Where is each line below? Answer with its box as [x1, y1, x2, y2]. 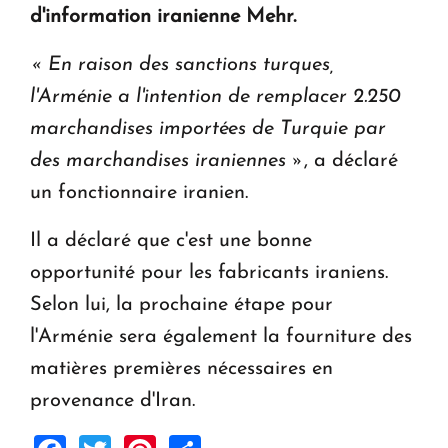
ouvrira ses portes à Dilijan [51, 69, 244, 86]
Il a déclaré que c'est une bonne [30, 230, 312, 251]
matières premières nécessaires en [30, 358, 333, 379]
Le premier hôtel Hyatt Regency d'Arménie [51, 44, 357, 61]
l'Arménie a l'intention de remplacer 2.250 [30, 86, 401, 107]
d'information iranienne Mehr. [30, 6, 296, 27]
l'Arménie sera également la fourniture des [30, 326, 412, 347]
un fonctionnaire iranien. [30, 182, 248, 203]
